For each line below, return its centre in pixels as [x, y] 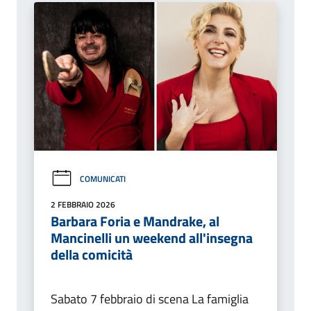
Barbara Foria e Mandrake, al [135, 221]
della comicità [92, 255]
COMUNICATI [103, 178]
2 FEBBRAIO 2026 [83, 205]
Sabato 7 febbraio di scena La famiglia [150, 299]
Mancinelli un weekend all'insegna [152, 238]
